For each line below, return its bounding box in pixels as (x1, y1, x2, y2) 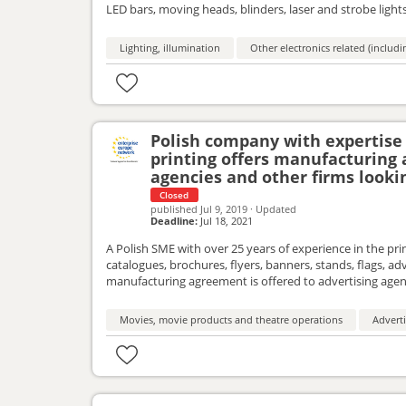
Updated (256, 201, 297, 216)
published (150, 201, 198, 216)
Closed (159, 188, 189, 201)
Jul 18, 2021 (198, 213, 254, 227)
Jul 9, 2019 (200, 201, 248, 216)
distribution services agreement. (106, 16, 279, 34)
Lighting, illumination (120, 40, 220, 54)
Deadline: (150, 213, 198, 227)
